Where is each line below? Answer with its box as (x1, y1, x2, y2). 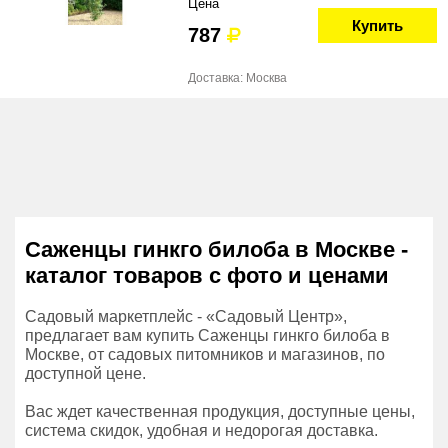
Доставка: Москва (188, 71, 287, 85)
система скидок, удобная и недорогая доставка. (25, 422, 378, 439)
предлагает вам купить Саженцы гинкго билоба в (25, 327, 390, 344)
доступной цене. (25, 365, 146, 382)
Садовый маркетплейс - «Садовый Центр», (25, 308, 347, 325)
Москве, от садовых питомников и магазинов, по (25, 346, 385, 363)
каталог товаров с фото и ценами (25, 263, 389, 288)
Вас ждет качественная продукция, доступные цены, (25, 403, 415, 420)
